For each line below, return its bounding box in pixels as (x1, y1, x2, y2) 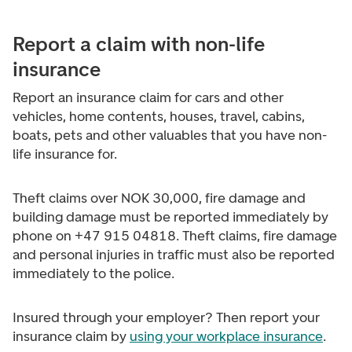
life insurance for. (13, 145, 117, 163)
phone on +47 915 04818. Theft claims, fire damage (13, 227, 337, 244)
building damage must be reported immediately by (13, 208, 328, 225)
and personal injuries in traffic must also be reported (13, 246, 335, 263)
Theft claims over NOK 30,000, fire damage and (13, 189, 306, 207)
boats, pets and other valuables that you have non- (13, 126, 327, 144)
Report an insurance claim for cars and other (13, 89, 284, 106)
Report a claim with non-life (13, 31, 265, 57)
